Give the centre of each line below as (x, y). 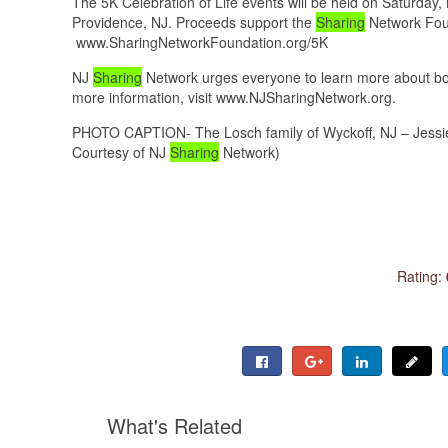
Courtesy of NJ (121, 151)
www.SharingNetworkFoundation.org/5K (200, 41)
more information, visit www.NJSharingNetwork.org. (234, 96)
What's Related (174, 425)
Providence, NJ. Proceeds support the (194, 21)
